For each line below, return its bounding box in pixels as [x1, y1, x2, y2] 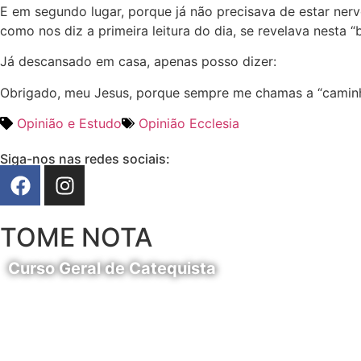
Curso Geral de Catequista [8, 259, 216, 279]
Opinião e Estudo [17, 115, 122, 132]
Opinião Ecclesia [139, 115, 239, 132]
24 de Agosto [8, 284, 101, 302]
